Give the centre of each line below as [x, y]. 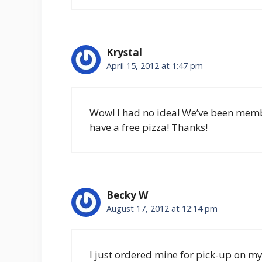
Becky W [127, 195]
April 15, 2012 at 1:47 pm [155, 66]
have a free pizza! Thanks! [149, 127]
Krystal [124, 53]
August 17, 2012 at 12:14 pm [162, 208]
